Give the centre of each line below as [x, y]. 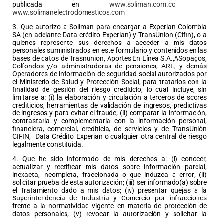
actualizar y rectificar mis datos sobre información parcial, [109, 166]
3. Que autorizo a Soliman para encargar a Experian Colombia [109, 27]
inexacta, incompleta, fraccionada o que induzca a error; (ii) [109, 174]
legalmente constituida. [48, 144]
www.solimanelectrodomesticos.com [68, 12]
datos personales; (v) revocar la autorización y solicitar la [109, 213]
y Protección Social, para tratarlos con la [144, 81]
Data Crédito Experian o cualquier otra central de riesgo [121, 136]
